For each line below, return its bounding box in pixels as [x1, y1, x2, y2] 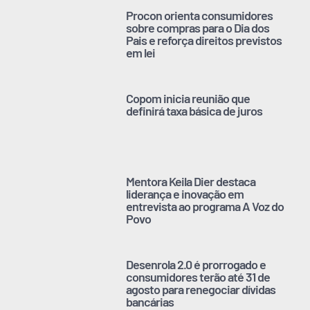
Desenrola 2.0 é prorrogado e [126, 256, 266, 272]
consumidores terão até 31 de [126, 268, 271, 284]
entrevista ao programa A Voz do [126, 198, 284, 214]
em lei [126, 44, 156, 60]
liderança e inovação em [126, 185, 244, 201]
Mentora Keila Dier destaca [126, 173, 256, 189]
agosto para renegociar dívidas [126, 281, 276, 297]
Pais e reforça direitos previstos [126, 32, 282, 48]
